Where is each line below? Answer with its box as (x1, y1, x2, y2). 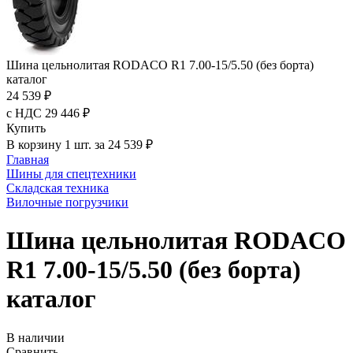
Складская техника (6, 181, 109, 195)
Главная (6, 153, 49, 166)
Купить (6, 121, 46, 135)
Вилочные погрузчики (6, 195, 128, 209)
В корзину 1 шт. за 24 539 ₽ (6, 138, 153, 151)
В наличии (6, 330, 65, 344)
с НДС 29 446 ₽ (6, 106, 90, 120)
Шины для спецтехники (6, 167, 136, 180)
